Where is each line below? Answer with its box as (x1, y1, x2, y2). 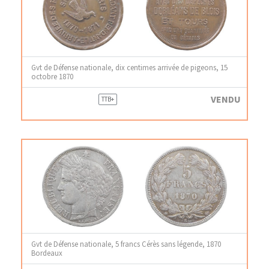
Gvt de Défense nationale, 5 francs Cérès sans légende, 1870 (31, 239, 221, 249)
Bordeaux (31, 248, 62, 258)
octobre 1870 (31, 71, 73, 81)
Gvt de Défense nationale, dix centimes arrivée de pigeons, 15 (31, 62, 228, 72)
